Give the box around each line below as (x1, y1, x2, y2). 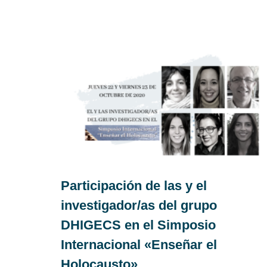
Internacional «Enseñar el (61, 237, 217, 252)
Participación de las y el (61, 178, 207, 193)
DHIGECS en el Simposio (61, 217, 216, 232)
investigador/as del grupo (61, 197, 217, 213)
